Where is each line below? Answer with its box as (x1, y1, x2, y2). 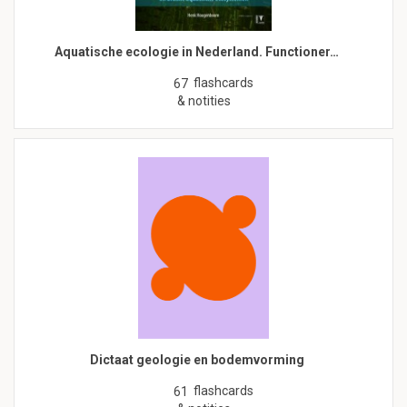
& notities (176, 94, 231, 109)
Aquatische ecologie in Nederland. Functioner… (55, 45, 339, 60)
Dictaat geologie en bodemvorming (89, 352, 304, 368)
